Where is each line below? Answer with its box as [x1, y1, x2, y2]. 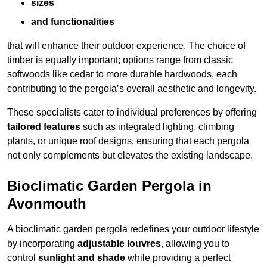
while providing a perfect [125, 253, 231, 263]
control [7, 253, 38, 263]
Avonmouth [7, 195, 86, 212]
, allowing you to [161, 238, 229, 249]
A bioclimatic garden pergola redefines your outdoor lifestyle [7, 224, 259, 235]
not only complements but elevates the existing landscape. [7, 150, 253, 161]
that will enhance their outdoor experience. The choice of [7, 41, 246, 51]
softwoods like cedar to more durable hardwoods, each [7, 69, 237, 80]
